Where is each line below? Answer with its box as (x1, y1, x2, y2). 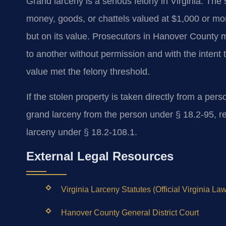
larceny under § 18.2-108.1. (26, 127, 137, 137)
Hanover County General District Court (61, 208, 199, 217)
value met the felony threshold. (26, 67, 150, 77)
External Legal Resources (26, 149, 174, 163)
